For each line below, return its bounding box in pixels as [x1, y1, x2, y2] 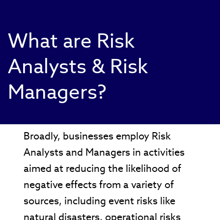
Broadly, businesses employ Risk [24, 129, 171, 142]
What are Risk [8, 27, 135, 54]
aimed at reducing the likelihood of [24, 162, 181, 175]
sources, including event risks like [24, 194, 175, 207]
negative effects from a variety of [24, 178, 174, 191]
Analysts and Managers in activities [24, 145, 185, 159]
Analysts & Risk [8, 53, 148, 79]
